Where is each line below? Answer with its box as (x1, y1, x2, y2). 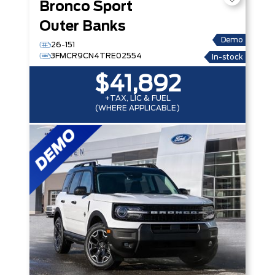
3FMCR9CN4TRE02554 (51, 52, 142, 60)
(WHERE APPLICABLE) (95, 104, 180, 112)
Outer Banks (39, 20, 126, 33)
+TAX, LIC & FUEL (104, 95, 171, 102)
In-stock (212, 53, 243, 61)
